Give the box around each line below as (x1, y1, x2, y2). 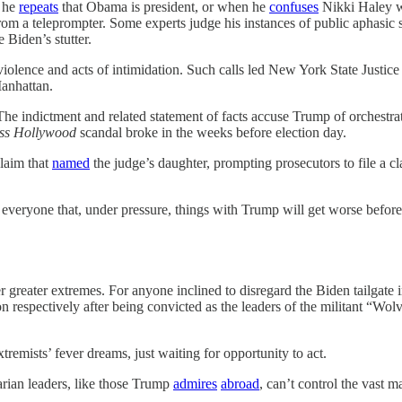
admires (173, 376, 217, 391)
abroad (221, 376, 259, 391)
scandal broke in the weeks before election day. (76, 125, 346, 140)
